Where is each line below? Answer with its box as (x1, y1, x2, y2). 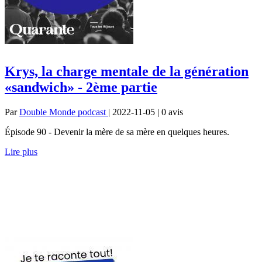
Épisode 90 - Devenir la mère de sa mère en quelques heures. (5, 126, 229, 137)
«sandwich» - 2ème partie (5, 79, 157, 95)
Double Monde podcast (19, 106, 108, 117)
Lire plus (5, 146, 37, 157)
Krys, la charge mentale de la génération (5, 63, 249, 79)
